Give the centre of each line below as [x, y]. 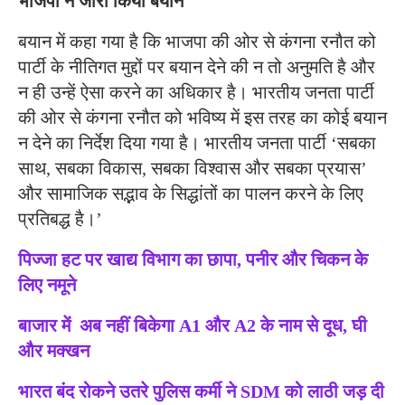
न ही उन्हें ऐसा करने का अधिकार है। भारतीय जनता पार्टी [196, 93]
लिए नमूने [47, 285]
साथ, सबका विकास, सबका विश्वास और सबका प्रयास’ [193, 169]
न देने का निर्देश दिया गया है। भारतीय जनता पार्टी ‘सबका [197, 143]
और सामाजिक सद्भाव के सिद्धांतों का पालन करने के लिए [191, 194]
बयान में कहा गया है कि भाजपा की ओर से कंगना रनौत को [197, 42]
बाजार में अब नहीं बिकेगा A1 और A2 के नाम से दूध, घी [193, 326]
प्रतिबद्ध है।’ [60, 219]
